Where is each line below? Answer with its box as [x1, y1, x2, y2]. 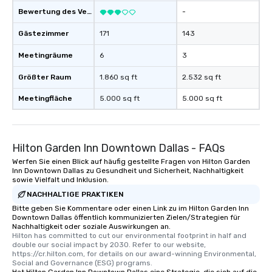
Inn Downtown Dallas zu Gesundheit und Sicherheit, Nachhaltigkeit [12, 166, 243, 175]
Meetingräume [18, 51, 73, 60]
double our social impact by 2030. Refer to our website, [12, 240, 206, 250]
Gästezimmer [18, 29, 69, 38]
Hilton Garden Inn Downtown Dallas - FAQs [12, 141, 225, 155]
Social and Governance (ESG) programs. [12, 259, 152, 268]
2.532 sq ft [182, 73, 221, 82]
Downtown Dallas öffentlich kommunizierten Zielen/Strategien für [12, 213, 240, 222]
